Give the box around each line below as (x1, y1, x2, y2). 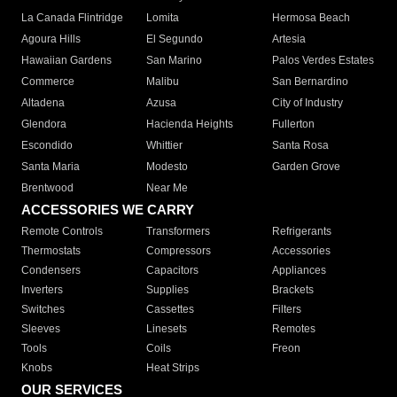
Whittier (146, 139, 183, 152)
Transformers (146, 225, 211, 238)
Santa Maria (21, 160, 80, 174)
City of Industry (271, 97, 343, 110)
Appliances (271, 264, 326, 277)
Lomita (146, 12, 180, 25)
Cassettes (146, 303, 195, 316)
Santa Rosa (271, 139, 329, 152)
